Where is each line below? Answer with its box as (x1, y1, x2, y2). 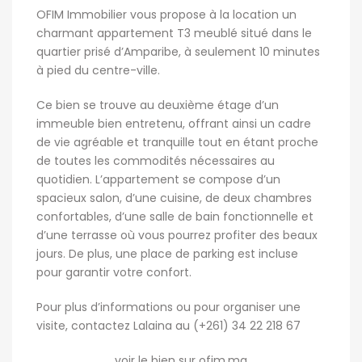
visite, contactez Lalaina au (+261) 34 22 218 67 (36, 318, 301, 334)
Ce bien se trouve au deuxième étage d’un (36, 97, 279, 113)
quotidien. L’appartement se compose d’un (36, 171, 280, 187)
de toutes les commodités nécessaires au (36, 153, 275, 169)
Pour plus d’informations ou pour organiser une (36, 299, 301, 315)
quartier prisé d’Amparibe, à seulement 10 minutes (36, 44, 320, 60)
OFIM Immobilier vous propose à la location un (36, 6, 297, 23)
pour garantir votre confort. (36, 264, 192, 280)
